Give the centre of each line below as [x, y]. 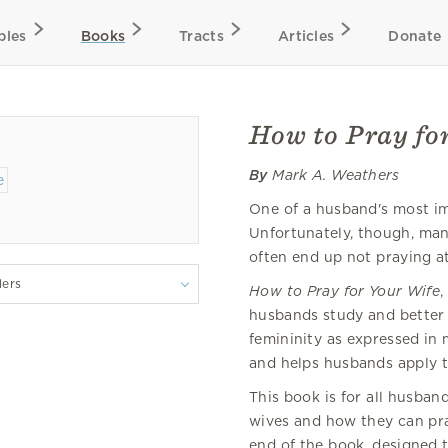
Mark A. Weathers [333, 175]
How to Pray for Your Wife [344, 291]
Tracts [201, 36]
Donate [415, 36]
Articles [306, 36]
